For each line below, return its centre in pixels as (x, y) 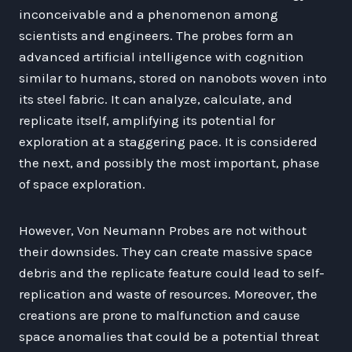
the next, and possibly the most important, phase (169, 162)
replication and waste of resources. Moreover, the (168, 293)
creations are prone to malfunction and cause (159, 315)
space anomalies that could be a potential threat (169, 336)
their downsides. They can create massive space (166, 251)
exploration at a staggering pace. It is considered (168, 141)
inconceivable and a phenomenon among (148, 14)
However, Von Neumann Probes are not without (163, 230)
